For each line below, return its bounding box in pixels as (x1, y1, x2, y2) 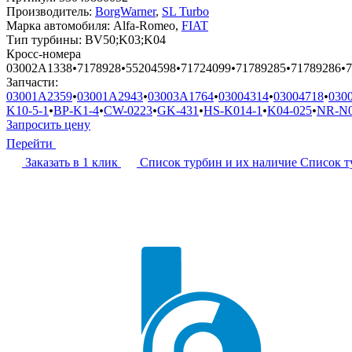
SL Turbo (162, 4, 209, 18)
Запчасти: (6, 75, 58, 89)
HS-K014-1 (203, 103, 262, 117)
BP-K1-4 (53, 103, 99, 117)
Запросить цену (6, 117, 90, 131)
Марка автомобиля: (6, 18, 113, 32)
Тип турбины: (6, 32, 85, 46)
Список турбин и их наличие (140, 155, 297, 169)
